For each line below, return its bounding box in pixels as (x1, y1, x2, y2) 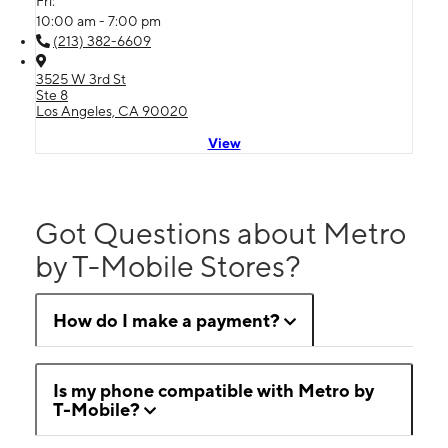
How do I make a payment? (53, 309, 280, 331)
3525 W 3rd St (36, 70, 126, 87)
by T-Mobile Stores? (35, 247, 301, 284)
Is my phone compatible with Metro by (53, 379, 374, 401)
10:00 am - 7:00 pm (36, 12, 161, 29)
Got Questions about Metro (35, 214, 406, 251)
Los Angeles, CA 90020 (36, 102, 188, 119)
